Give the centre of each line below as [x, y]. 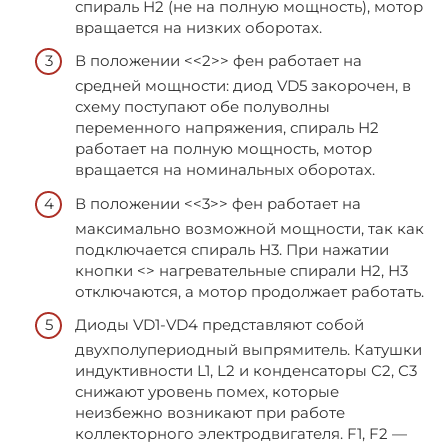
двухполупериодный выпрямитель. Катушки [248, 350]
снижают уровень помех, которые [207, 392]
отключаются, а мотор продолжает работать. [249, 291]
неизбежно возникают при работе [210, 413]
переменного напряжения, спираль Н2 [227, 128]
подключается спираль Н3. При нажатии [232, 249]
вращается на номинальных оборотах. [225, 170]
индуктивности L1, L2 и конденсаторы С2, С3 [246, 371]
